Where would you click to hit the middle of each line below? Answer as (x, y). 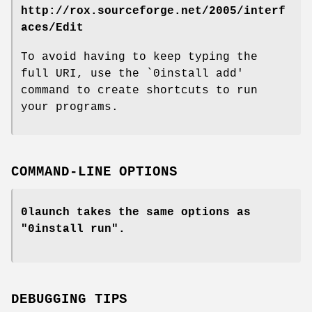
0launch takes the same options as (136, 213)
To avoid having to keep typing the (139, 57)
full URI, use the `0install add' (132, 74)
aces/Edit (52, 28)
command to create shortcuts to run (139, 91)
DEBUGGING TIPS (70, 299)
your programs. (70, 108)
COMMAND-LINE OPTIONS (95, 172)
